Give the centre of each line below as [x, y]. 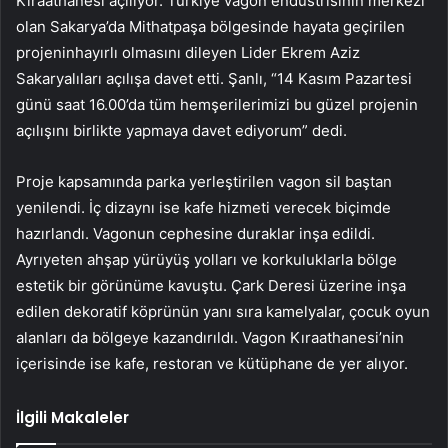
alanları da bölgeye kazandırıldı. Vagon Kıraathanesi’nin [210, 338]
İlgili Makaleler [72, 418]
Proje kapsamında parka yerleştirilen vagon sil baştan [204, 182]
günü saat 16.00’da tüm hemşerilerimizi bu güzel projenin [217, 105]
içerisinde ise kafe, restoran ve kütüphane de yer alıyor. [212, 364]
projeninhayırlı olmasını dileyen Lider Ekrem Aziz [188, 53]
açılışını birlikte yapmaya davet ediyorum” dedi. [181, 131]
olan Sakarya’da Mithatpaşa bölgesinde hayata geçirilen [210, 27]
